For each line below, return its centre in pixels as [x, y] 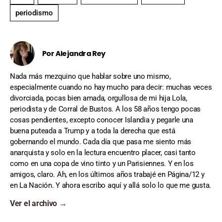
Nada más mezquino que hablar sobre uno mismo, [90, 77]
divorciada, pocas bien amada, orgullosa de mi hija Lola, [99, 98]
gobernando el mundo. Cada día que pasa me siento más [101, 142]
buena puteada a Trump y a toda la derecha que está [93, 131]
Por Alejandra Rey [74, 54]
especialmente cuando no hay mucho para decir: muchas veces [111, 87]
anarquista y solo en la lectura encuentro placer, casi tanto [103, 153]
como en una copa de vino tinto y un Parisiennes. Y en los [102, 164]
